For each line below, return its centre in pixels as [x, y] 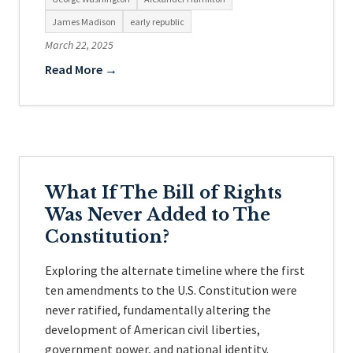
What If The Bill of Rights [163, 193]
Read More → [81, 69]
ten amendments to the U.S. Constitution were [171, 290]
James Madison [84, 22]
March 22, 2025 [79, 45]
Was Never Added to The [158, 215]
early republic [157, 22]
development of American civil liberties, [152, 329]
